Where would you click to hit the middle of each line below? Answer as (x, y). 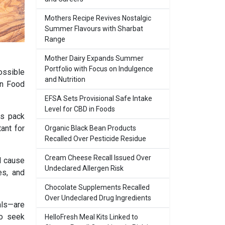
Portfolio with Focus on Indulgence (99, 69)
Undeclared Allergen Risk (84, 168)
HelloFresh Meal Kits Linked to (91, 217)
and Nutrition (65, 79)
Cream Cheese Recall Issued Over (98, 158)
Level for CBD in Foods (80, 109)
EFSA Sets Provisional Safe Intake (98, 98)
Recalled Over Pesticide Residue (95, 139)
